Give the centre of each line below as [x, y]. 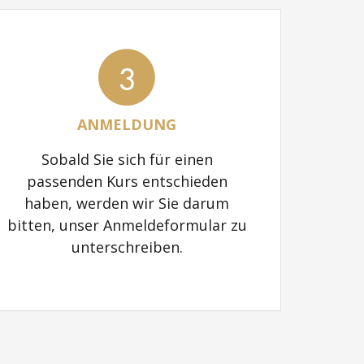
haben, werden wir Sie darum [127, 203]
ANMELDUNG [127, 124]
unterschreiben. [127, 247]
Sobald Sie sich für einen [127, 159]
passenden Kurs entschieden [127, 181]
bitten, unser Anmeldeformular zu [127, 225]
